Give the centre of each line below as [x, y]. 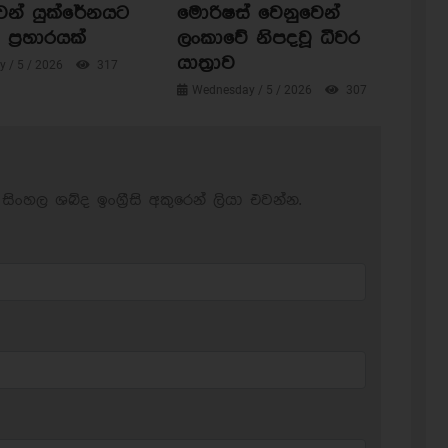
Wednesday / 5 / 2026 [253, 90]
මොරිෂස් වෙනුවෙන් [258, 14]
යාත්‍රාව [205, 64]
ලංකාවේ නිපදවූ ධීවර [268, 39]
